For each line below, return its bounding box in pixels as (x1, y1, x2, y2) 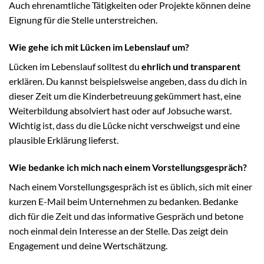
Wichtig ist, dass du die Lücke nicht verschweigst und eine (9, 119, 240, 131)
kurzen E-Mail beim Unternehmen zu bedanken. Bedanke (9, 195, 238, 207)
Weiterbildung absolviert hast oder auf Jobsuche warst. (9, 104, 232, 116)
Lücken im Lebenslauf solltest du (9, 60, 141, 72)
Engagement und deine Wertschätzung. (9, 239, 167, 251)
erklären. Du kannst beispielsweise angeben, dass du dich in (9, 75, 247, 87)
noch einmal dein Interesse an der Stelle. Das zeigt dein (9, 225, 228, 236)
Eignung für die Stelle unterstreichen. (9, 14, 157, 25)
